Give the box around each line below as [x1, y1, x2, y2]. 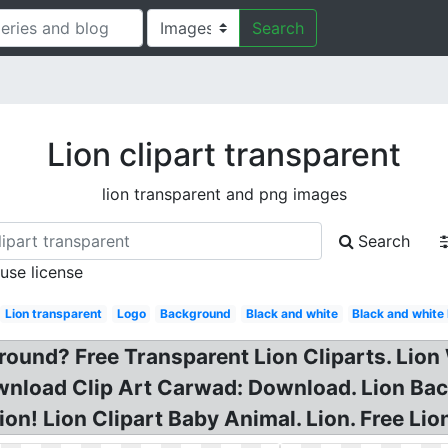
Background [160, 306, 232, 321]
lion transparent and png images [101, 184, 347, 204]
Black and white [245, 306, 338, 321]
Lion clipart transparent [47, 135, 401, 174]
